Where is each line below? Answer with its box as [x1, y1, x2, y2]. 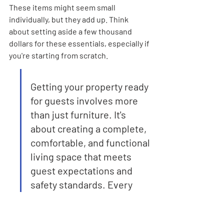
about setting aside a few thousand [9, 26, 133, 36]
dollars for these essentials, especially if [9, 38, 151, 48]
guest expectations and [30, 164, 134, 176]
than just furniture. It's [30, 108, 128, 120]
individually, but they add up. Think [9, 14, 130, 24]
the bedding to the [30, 206, 112, 218]
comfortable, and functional [30, 136, 152, 148]
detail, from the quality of [30, 192, 141, 204]
